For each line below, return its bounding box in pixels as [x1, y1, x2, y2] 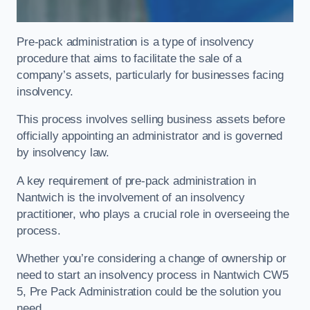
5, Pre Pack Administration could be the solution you [17, 285, 281, 299]
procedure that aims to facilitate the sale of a [17, 51, 242, 65]
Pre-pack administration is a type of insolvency [17, 35, 255, 48]
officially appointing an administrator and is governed [17, 129, 283, 143]
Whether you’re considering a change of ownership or [17, 252, 286, 266]
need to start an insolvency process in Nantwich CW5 [17, 268, 289, 282]
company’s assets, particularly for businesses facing [17, 68, 284, 82]
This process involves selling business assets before [17, 113, 285, 127]
